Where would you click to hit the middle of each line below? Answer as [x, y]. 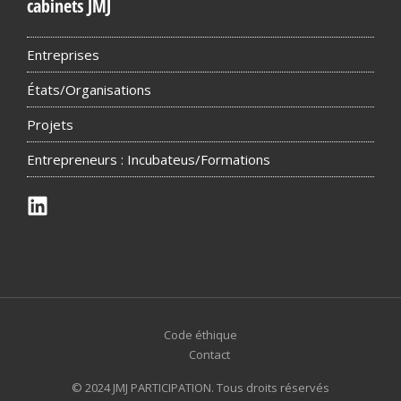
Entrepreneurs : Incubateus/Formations [149, 159]
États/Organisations [89, 89]
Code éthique [200, 334]
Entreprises [63, 54]
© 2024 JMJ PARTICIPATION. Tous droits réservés [200, 387]
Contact [209, 354]
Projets [50, 124]
